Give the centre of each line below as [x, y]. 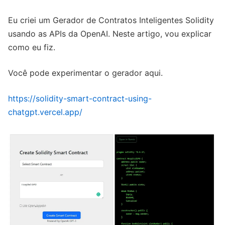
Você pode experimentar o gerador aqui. [85, 73]
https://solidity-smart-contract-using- [80, 98]
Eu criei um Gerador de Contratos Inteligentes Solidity [111, 20]
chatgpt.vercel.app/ [45, 112]
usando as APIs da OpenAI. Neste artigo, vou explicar [110, 33]
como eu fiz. [32, 47]
